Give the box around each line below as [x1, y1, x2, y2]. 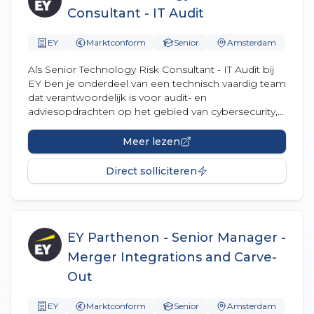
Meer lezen [123, 135, 180, 148]
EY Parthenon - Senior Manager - [67, 230, 286, 245]
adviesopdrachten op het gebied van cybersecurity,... [28, 105, 284, 118]
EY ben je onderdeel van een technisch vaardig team [28, 77, 286, 90]
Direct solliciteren [106, 165, 197, 177]
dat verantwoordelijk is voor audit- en [28, 91, 207, 104]
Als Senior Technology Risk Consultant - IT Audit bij [28, 63, 274, 76]
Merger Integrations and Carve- [67, 250, 277, 265]
